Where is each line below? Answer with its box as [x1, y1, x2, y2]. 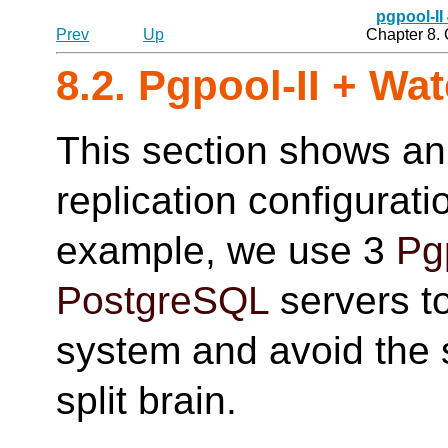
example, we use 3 [56, 229, 397, 272]
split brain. [56, 379, 238, 422]
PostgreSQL [56, 279, 270, 322]
